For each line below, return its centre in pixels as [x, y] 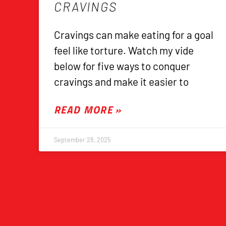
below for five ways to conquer [122, 66]
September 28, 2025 [82, 140]
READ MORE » [88, 110]
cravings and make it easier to [122, 82]
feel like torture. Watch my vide [124, 50]
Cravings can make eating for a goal [134, 35]
